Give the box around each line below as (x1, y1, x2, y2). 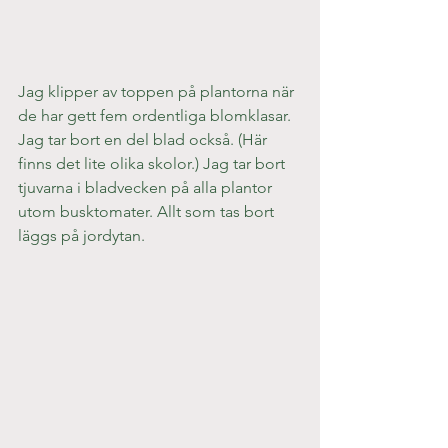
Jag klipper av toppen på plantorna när (18, 82, 298, 102)
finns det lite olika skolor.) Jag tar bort (18, 154, 289, 174)
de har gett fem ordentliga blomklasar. (18, 106, 295, 126)
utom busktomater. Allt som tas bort (18, 202, 278, 222)
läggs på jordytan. (18, 226, 145, 246)
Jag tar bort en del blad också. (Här (18, 130, 271, 150)
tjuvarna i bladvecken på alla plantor (18, 178, 276, 198)
